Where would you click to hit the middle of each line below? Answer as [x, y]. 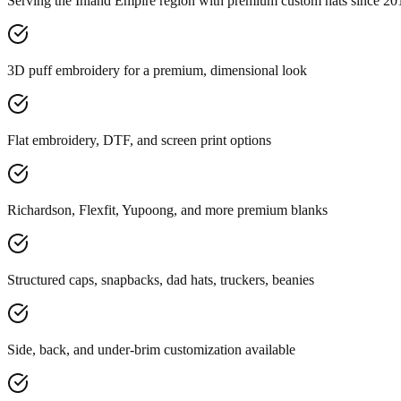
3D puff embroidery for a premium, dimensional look [157, 71]
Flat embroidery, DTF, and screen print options [139, 141]
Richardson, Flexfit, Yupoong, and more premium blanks [167, 210]
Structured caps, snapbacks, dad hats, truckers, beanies [161, 280]
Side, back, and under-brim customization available [151, 350]
